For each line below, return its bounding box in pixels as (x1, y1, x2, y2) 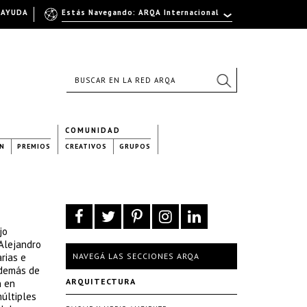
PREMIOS (17, 142, 51, 151)
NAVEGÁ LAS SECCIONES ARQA (73, 251, 199, 261)
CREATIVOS (65, 142, 107, 151)
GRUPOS (119, 142, 151, 151)
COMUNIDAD (65, 125, 121, 135)
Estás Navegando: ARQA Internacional (61, 8, 219, 17)
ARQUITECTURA (66, 276, 136, 286)
